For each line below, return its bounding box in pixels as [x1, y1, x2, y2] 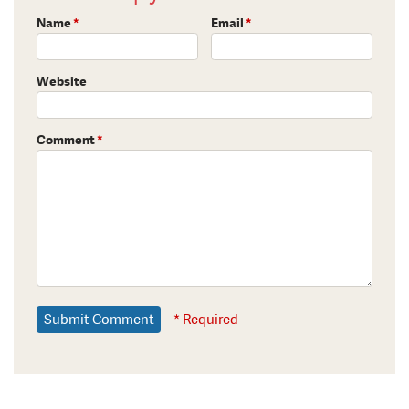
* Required [173, 310, 239, 330]
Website [37, 72, 87, 89]
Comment [37, 131, 95, 148]
